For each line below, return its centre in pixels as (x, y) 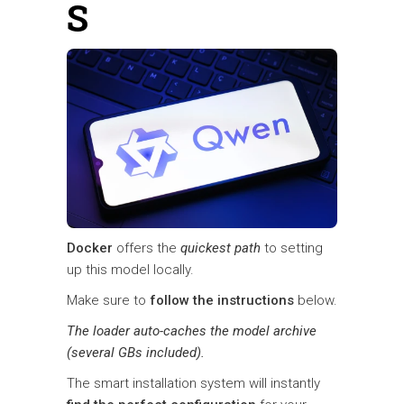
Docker (90, 248)
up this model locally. (130, 270)
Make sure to (108, 301)
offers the (147, 248)
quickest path (220, 248)
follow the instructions (222, 301)
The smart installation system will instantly (193, 384)
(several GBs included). (136, 353)
